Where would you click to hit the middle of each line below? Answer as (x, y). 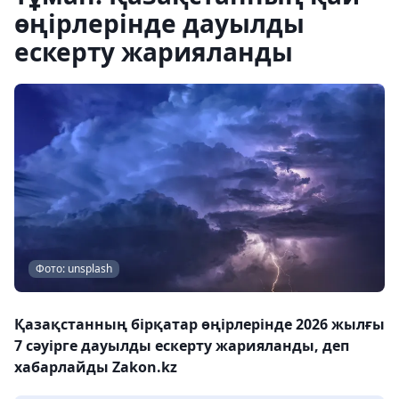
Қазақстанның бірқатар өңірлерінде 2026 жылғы (199, 324)
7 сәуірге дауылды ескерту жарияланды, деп (182, 346)
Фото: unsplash (74, 269)
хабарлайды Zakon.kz (96, 367)
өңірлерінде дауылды (159, 23)
